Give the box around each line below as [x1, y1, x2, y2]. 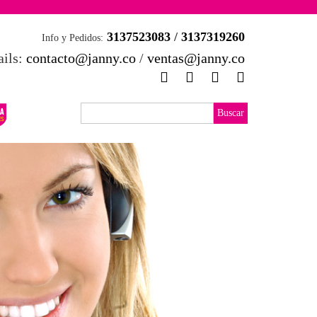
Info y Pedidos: [42, 33, 103, 43]
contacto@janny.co [26, 50, 136, 66]
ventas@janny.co [147, 50, 245, 66]
